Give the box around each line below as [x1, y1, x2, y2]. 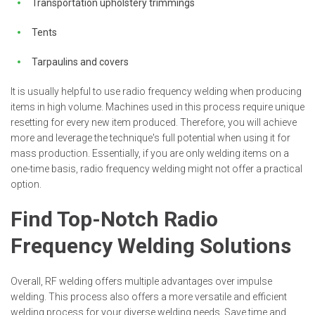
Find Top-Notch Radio [11, 207, 218, 232]
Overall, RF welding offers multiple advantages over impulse [11, 276, 272, 288]
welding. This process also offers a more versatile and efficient [11, 291, 287, 303]
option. [11, 179, 41, 191]
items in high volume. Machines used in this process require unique [11, 101, 304, 113]
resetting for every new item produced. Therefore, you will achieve [11, 117, 297, 129]
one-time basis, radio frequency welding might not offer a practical [11, 163, 302, 175]
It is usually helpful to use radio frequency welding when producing [11, 86, 302, 98]
